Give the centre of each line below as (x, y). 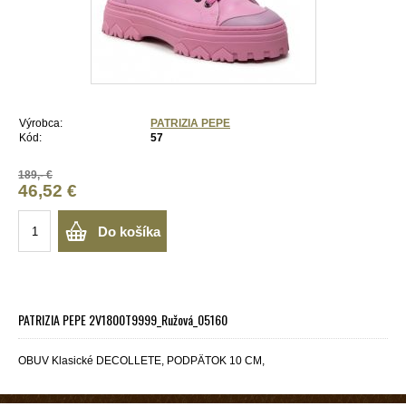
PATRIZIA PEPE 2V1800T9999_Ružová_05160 (123, 319)
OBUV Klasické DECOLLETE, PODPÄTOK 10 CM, (141, 361)
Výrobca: (41, 123)
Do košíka (129, 232)
